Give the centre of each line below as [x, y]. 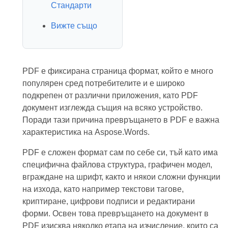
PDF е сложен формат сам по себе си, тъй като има [120, 152]
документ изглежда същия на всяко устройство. [112, 108]
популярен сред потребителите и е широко [103, 83]
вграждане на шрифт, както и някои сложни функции [121, 177]
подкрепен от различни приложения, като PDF [110, 95]
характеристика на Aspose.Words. [86, 132]
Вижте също [74, 26]
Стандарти [71, 5]
